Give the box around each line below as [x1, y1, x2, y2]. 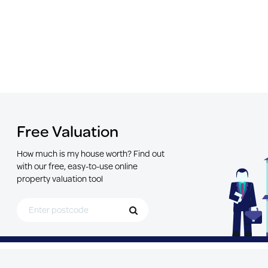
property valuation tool [17, 172, 103, 185]
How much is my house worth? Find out [17, 147, 165, 160]
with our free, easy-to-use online [17, 159, 138, 172]
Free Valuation [17, 118, 118, 142]
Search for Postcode [16, 196, 74, 206]
